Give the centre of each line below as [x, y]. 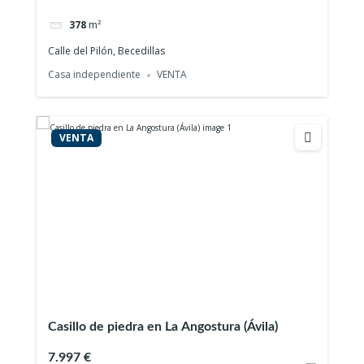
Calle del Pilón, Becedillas [107, 50]
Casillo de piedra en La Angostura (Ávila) [163, 327]
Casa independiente [95, 75]
